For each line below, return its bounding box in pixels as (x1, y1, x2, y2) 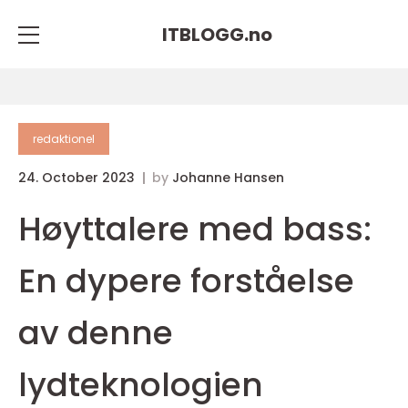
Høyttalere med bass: (18, 206, 372, 252)
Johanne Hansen (172, 168, 284, 187)
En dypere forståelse (18, 258, 354, 304)
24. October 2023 (18, 168, 138, 187)
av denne (18, 310, 173, 356)
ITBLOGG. (161, 21, 249, 47)
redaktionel (33, 131, 95, 147)
